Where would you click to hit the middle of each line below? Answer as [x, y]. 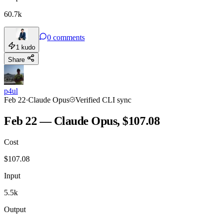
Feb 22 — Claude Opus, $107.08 [82, 121]
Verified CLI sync [103, 100]
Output [15, 209]
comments [69, 38]
